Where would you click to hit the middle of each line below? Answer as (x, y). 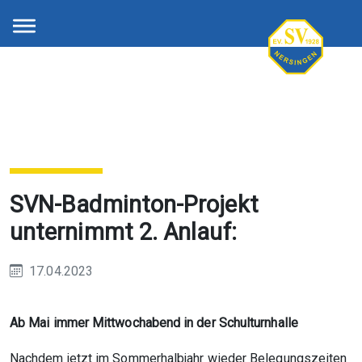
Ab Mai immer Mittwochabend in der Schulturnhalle (154, 323)
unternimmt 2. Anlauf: (123, 232)
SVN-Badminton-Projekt (134, 205)
